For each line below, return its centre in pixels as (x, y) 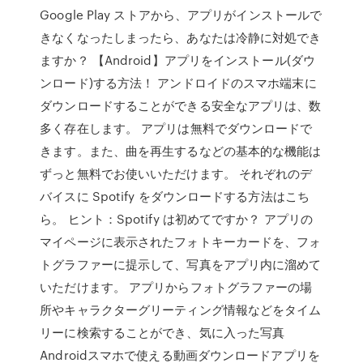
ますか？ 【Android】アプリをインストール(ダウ (177, 60)
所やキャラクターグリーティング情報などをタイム (181, 310)
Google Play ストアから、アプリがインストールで (181, 15)
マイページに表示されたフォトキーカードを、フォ (181, 241)
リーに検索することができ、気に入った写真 (162, 332)
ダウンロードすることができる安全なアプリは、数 (181, 105)
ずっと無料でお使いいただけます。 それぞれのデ (176, 173)
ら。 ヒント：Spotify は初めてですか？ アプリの (177, 219)
